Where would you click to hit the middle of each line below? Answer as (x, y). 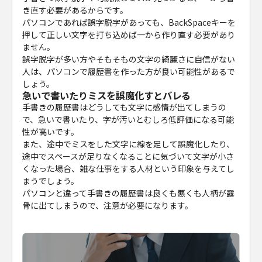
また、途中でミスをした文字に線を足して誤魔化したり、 (129, 144)
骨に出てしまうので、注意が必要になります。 (108, 205)
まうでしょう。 (51, 180)
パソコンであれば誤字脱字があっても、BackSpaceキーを (129, 22)
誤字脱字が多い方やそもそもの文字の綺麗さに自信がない (129, 59)
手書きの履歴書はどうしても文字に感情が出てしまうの (125, 107)
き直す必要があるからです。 (75, 10)
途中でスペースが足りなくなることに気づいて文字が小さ (128, 156)
